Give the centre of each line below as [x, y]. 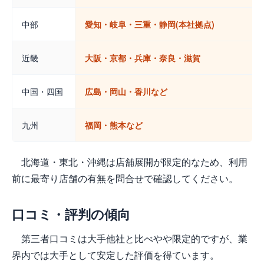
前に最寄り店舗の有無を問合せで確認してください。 [125, 179]
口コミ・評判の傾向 [71, 214]
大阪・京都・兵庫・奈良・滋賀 [143, 58]
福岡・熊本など [114, 125]
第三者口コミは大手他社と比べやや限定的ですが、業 [134, 239]
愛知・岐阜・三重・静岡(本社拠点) [150, 24]
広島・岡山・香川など [126, 92]
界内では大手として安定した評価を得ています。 [115, 255]
